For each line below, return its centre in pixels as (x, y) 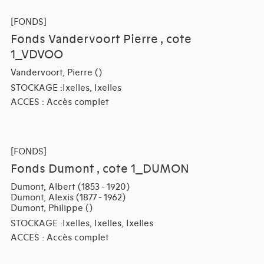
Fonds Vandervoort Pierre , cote (101, 39)
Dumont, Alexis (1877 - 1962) (68, 197)
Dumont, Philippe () (51, 208)
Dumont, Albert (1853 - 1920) (70, 187)
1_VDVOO (37, 55)
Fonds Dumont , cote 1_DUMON (100, 169)
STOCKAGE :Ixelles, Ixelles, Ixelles (82, 223)
